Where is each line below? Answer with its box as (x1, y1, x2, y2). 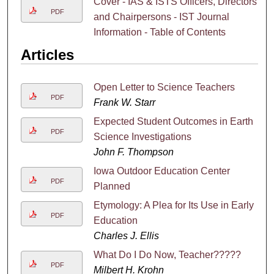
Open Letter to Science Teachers (93, 81, 235, 92)
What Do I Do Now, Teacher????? (93, 249, 241, 260)
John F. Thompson (93, 146, 174, 157)
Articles (20, 46, 74, 63)
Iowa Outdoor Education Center (93, 165, 230, 176)
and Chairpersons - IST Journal (93, 11, 229, 22)
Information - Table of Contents (93, 26, 226, 37)
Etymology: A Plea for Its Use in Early (93, 199, 254, 210)
